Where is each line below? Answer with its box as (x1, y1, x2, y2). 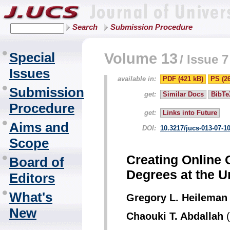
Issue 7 (187, 52, 228, 66)
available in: (118, 75, 160, 83)
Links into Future (163, 109, 217, 117)
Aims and (9, 120, 69, 135)
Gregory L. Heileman (126, 191, 227, 203)
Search (72, 23, 98, 31)
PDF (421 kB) (163, 75, 203, 83)
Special (9, 50, 55, 65)
